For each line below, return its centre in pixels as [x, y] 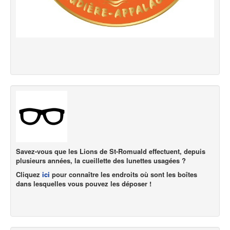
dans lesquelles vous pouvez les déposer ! [84, 183]
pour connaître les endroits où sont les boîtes [124, 174]
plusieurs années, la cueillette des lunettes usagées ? [101, 160]
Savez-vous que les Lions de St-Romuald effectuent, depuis [111, 151]
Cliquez [28, 174]
